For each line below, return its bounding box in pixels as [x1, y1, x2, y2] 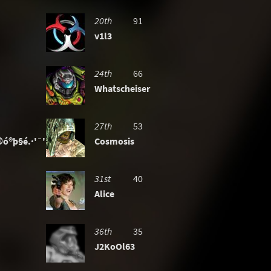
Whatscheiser [94, 82, 150, 94]
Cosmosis [94, 135, 134, 147]
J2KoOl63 [94, 240, 135, 252]
